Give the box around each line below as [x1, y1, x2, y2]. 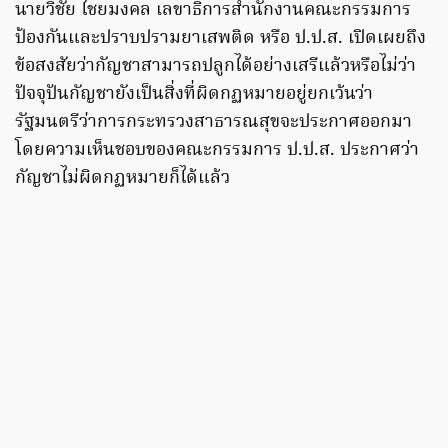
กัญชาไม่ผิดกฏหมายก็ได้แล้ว [15, 164, 230, 194]
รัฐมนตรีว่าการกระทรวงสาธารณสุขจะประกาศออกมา [15, 108, 412, 138]
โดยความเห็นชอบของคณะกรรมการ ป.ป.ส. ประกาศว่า [15, 136, 419, 166]
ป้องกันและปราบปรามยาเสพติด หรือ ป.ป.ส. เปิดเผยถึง [15, 24, 426, 54]
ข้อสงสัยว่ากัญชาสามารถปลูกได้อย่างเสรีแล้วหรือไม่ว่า [15, 52, 416, 82]
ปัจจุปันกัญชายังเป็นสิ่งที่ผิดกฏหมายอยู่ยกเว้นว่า [15, 80, 373, 110]
